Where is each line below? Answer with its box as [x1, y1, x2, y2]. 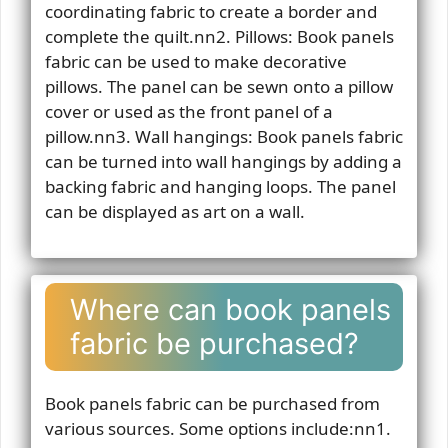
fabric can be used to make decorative [44, 49, 347, 73]
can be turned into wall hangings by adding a [44, 149, 402, 173]
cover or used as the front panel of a [44, 99, 333, 123]
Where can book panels [69, 292, 391, 327]
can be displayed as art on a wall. [44, 199, 305, 223]
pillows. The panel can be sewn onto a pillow [44, 74, 393, 98]
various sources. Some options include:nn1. [44, 417, 391, 440]
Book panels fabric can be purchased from [44, 392, 380, 415]
